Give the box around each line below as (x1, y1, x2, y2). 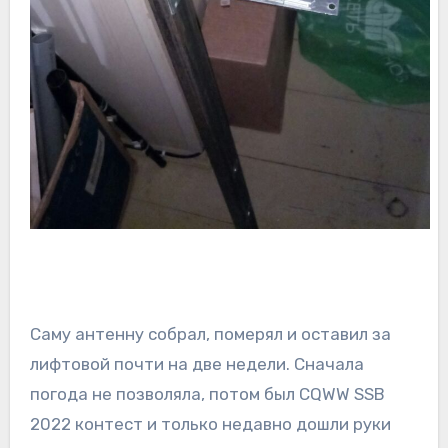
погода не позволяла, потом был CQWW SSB (29, 384, 385, 405)
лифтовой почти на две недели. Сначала (29, 354, 364, 375)
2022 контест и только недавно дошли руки (29, 414, 391, 435)
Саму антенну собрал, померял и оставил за (29, 324, 391, 345)
